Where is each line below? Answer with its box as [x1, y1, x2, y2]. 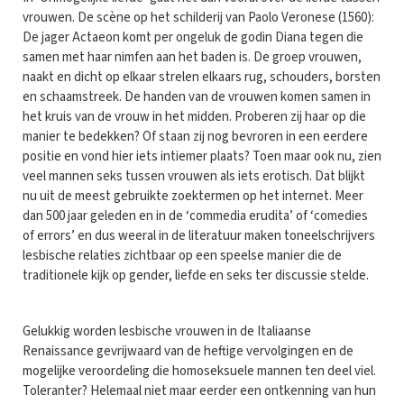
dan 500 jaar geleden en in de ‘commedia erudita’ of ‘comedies [23, 206, 368, 225]
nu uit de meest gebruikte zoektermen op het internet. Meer [23, 186, 363, 206]
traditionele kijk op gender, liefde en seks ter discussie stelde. [23, 265, 372, 285]
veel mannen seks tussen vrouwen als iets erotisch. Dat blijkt [23, 166, 365, 186]
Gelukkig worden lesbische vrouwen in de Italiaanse [23, 321, 311, 341]
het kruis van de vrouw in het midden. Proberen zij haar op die [23, 106, 366, 126]
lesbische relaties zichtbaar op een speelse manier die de [23, 245, 342, 265]
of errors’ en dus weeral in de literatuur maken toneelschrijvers [23, 225, 375, 245]
